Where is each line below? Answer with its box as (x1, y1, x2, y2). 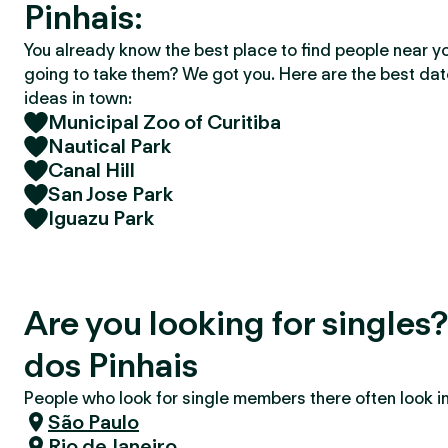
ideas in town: (24, 88, 132, 108)
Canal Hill (48, 158, 135, 182)
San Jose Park (48, 182, 173, 206)
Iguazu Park (48, 206, 154, 230)
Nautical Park (48, 134, 171, 158)
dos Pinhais (24, 344, 198, 385)
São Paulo (48, 410, 139, 434)
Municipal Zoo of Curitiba (48, 110, 281, 134)
